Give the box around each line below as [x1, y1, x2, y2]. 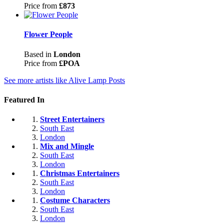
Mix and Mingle [40, 142, 94, 151]
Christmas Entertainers [40, 169, 119, 178]
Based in [24, 49, 51, 58]
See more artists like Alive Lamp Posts [4, 75, 125, 84]
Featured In [4, 95, 44, 104]
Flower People [24, 30, 72, 39]
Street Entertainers [40, 115, 104, 124]
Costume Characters [40, 196, 110, 205]
